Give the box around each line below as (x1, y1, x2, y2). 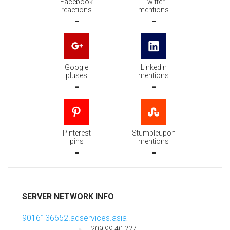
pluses (66, 71, 87, 80)
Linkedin (140, 63, 167, 72)
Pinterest (62, 129, 91, 138)
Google (65, 63, 88, 72)
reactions (61, 6, 92, 14)
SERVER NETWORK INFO (22, 191, 114, 202)
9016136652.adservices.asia (22, 213, 127, 223)
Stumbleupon (131, 129, 176, 138)
